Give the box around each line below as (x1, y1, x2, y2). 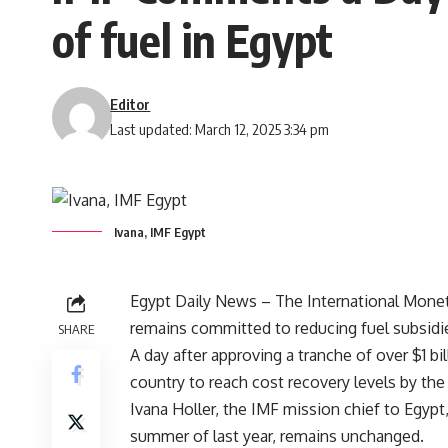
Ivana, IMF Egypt (114, 224, 206, 241)
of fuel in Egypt (52, 12, 333, 69)
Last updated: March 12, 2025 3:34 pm (110, 120, 330, 139)
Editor (110, 95, 151, 114)
